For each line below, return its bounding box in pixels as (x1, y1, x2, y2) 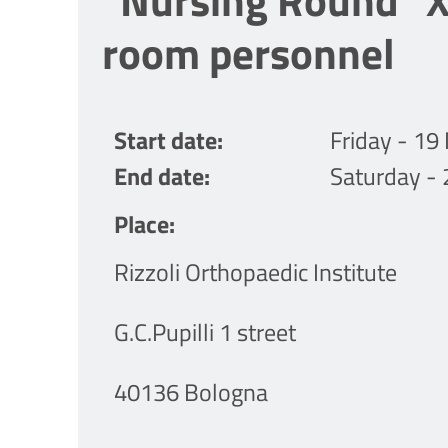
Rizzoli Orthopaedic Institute (114, 254, 397, 291)
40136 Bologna (114, 374, 268, 411)
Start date (114, 122, 217, 159)
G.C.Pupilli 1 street (114, 314, 296, 351)
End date (114, 158, 204, 195)
